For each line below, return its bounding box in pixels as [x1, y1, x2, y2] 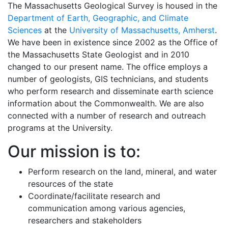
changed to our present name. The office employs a [8, 62, 208, 72]
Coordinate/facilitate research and [28, 191, 160, 201]
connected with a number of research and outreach [8, 110, 206, 121]
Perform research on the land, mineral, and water [28, 166, 217, 177]
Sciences [8, 25, 42, 35]
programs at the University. [8, 123, 112, 133]
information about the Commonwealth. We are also [8, 98, 204, 108]
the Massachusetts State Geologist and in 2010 [8, 49, 189, 60]
